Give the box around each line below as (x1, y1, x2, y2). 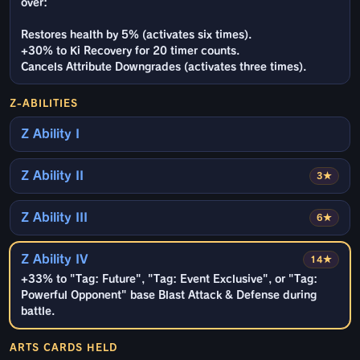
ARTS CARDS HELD (10, 342, 117, 353)
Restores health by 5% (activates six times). (21, 30, 252, 41)
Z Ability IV (21, 253, 88, 266)
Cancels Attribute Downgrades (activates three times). (21, 62, 306, 73)
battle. (21, 306, 55, 317)
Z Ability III (21, 211, 88, 224)
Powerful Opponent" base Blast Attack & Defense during (21, 290, 317, 301)
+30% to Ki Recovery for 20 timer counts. (21, 46, 239, 57)
